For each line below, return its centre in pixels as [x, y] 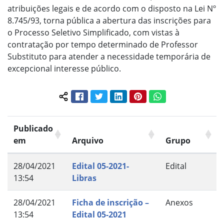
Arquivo [88, 141]
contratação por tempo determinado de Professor [103, 44]
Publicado [33, 129]
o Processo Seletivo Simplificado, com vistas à [93, 32]
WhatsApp [178, 95]
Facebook [98, 95]
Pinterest [156, 95]
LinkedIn [136, 95]
